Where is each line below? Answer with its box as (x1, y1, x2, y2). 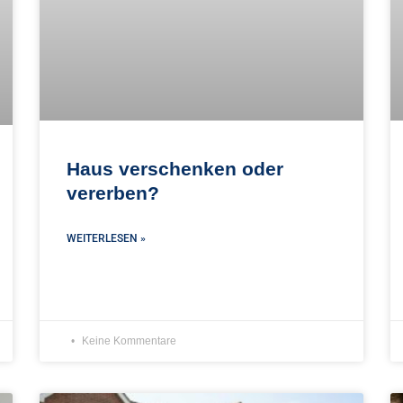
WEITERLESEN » (67, 232, 146, 246)
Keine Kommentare (79, 334, 176, 347)
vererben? (67, 183, 159, 204)
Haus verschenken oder (67, 158, 283, 180)
